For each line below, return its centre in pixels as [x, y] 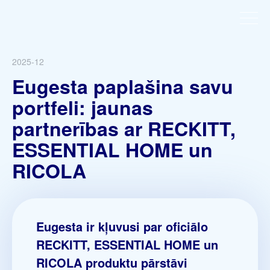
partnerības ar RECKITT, [124, 128]
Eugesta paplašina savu [123, 86]
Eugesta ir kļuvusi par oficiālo [122, 226]
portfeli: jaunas [83, 107]
